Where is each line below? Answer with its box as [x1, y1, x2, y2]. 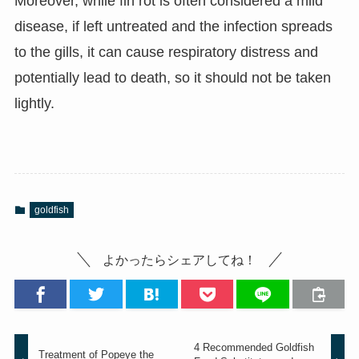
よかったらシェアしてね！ [103, 252, 256, 267]
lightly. [14, 95, 54, 111]
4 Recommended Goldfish [193, 341, 314, 354]
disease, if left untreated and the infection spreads [14, 18, 333, 34]
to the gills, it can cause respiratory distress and [14, 43, 318, 60]
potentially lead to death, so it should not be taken [14, 69, 331, 86]
